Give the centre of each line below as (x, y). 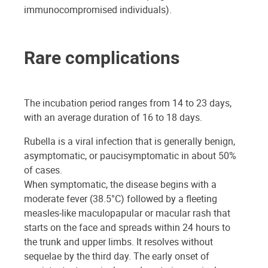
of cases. (43, 170)
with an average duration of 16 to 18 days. (113, 117)
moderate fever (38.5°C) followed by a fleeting (121, 198)
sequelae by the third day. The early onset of (117, 256)
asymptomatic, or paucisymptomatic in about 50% (130, 155)
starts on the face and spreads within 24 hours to (127, 227)
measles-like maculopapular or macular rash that (127, 213)
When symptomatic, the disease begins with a (120, 184)
